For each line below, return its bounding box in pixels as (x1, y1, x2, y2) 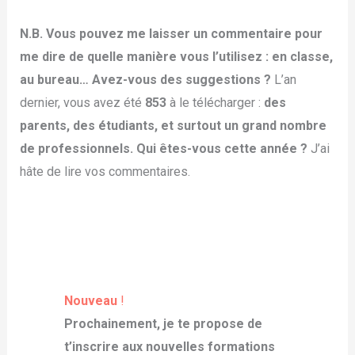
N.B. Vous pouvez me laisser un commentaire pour (19, 25, 323, 41)
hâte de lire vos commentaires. (19, 163, 190, 179)
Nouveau (63, 293, 120, 309)
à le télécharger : (166, 94, 261, 110)
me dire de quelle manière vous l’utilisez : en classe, (19, 48, 333, 64)
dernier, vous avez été (19, 94, 142, 110)
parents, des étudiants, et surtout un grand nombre (19, 117, 326, 133)
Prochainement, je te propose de (63, 316, 262, 332)
